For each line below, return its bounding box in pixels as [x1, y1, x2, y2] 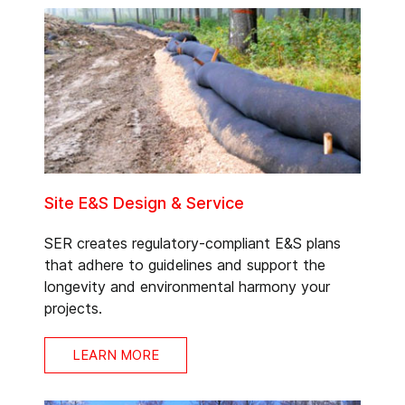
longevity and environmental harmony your [44, 277, 330, 296]
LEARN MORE [72, 345, 159, 363]
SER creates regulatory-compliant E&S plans [44, 233, 341, 252]
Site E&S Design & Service [44, 193, 244, 212]
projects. [44, 298, 102, 317]
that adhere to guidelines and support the [44, 255, 325, 274]
